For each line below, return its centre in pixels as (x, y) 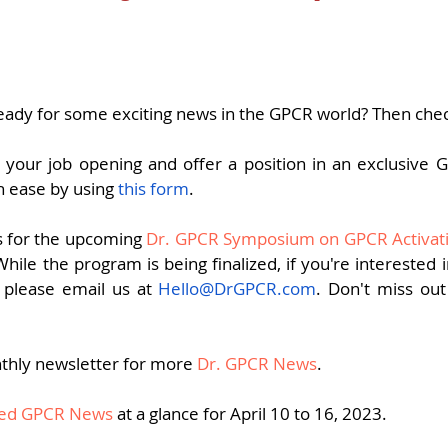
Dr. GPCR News (257, 363)
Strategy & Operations (167, 17)
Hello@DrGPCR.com (237, 288)
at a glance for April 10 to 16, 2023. (250, 413)
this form (153, 188)
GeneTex (336, 17)
